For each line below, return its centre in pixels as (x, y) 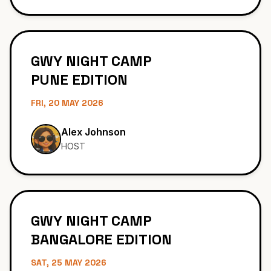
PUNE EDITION (79, 107)
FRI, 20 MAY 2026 (67, 130)
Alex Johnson (93, 160)
